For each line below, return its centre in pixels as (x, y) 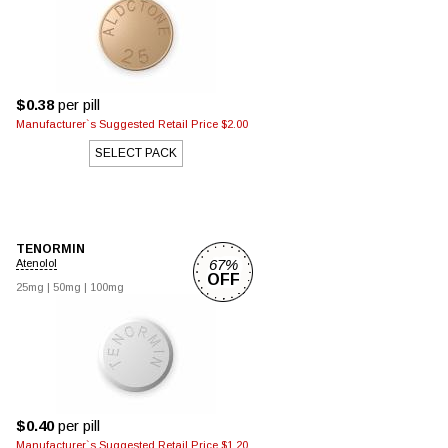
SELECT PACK (136, 153)
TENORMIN (50, 249)
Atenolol (36, 263)
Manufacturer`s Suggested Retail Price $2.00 (132, 124)
